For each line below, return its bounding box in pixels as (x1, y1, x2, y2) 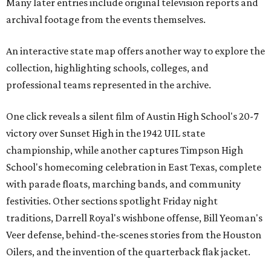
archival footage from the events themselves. (6, 13, 206, 26)
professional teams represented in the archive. (6, 79, 211, 91)
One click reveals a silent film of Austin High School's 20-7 (6, 110, 258, 123)
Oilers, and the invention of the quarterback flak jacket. (6, 246, 250, 258)
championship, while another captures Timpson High (6, 144, 243, 157)
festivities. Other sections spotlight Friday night (6, 195, 218, 207)
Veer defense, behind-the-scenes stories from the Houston (6, 229, 261, 241)
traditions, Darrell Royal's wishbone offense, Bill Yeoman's (6, 212, 263, 224)
